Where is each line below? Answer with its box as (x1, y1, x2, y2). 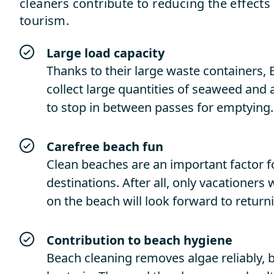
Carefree (46, 138, 100, 155)
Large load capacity (46, 45, 165, 61)
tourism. (20, 12, 70, 29)
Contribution (46, 232, 125, 248)
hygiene (183, 232, 232, 248)
